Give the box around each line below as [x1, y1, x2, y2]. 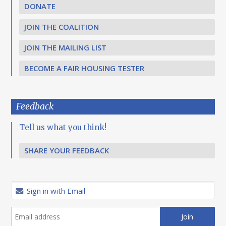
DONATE [24, 1, 56, 12]
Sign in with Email [25, 186, 86, 196]
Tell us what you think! [19, 123, 107, 133]
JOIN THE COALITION [24, 22, 99, 32]
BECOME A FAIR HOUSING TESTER [24, 63, 145, 74]
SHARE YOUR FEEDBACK [24, 145, 109, 156]
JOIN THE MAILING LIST [24, 42, 107, 53]
